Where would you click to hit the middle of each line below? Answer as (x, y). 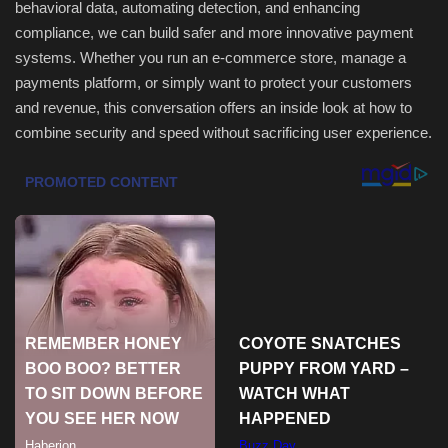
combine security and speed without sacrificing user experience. (223, 133)
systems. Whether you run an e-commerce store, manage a (210, 58)
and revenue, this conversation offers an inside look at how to (213, 108)
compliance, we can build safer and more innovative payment (214, 33)
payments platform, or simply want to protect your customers (213, 83)
